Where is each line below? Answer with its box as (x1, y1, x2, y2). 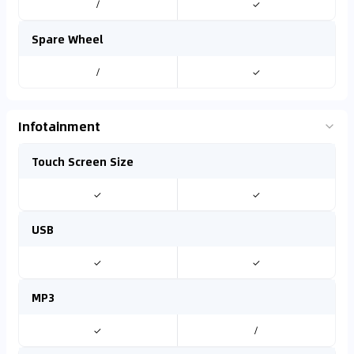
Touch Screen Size (32, 153, 134, 170)
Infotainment (18, 116, 100, 136)
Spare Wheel (32, 30, 104, 47)
